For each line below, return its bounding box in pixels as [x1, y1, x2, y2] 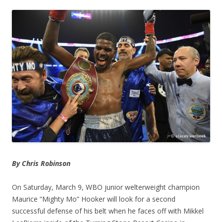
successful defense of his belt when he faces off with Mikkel [12, 206, 204, 216]
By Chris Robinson [12, 158, 70, 168]
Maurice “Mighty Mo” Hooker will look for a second [12, 194, 175, 204]
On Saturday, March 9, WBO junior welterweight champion [12, 182, 200, 192]
